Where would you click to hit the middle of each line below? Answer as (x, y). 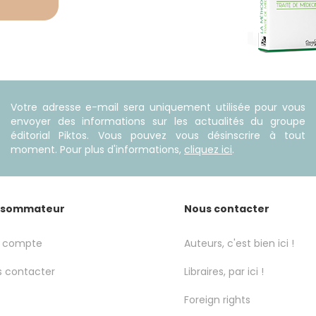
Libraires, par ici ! (224, 271)
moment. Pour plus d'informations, (97, 149)
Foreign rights (217, 299)
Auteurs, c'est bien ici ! (239, 243)
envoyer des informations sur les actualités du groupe (158, 121)
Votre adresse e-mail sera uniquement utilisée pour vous (158, 107)
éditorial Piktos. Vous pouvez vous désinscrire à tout (158, 135)
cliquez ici (208, 149)
